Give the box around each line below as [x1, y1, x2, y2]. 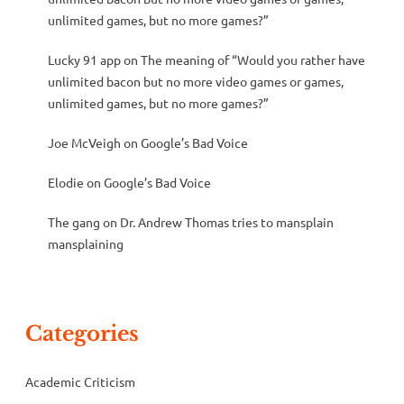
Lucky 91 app [47, 50, 121, 68]
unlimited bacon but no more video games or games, [47, 72, 344, 89]
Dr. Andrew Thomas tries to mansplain [119, 214, 334, 231]
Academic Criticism [25, 372, 135, 390]
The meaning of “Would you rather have [140, 50, 365, 68]
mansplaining [47, 235, 124, 252]
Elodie [47, 173, 84, 190]
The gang [47, 214, 100, 231]
